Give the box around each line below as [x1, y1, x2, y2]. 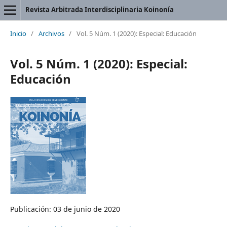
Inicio [10, 28, 26, 38]
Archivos [38, 28, 64, 38]
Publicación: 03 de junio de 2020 [10, 204, 120, 214]
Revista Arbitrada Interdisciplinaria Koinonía [25, 5, 174, 14]
